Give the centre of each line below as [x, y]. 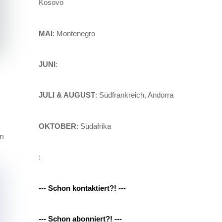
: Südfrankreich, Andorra [134, 95]
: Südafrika [93, 126]
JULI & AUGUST [67, 95]
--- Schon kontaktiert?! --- [82, 188]
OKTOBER [57, 126]
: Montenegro [74, 33]
